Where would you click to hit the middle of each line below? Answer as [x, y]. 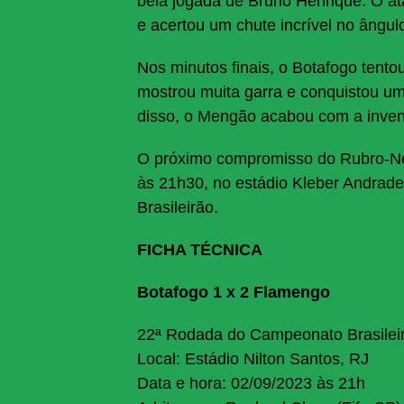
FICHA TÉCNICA [202, 250]
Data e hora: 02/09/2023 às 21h [251, 384]
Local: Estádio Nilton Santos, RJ [253, 359]
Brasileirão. [178, 208]
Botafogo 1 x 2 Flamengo [234, 293]
